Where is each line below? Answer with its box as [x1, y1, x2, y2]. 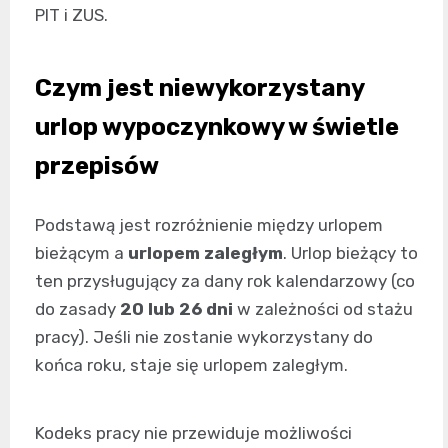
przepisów [35, 152, 159, 181]
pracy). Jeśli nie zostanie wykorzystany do [35, 327, 373, 348]
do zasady [35, 299, 120, 320]
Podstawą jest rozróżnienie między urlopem [35, 215, 383, 236]
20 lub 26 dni [120, 299, 233, 320]
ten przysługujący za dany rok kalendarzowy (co [35, 271, 415, 292]
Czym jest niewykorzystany [35, 74, 364, 103]
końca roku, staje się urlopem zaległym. [35, 355, 348, 376]
